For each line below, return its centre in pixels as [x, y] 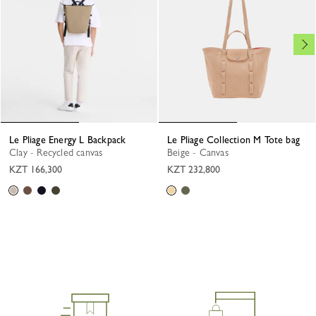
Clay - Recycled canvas [60, 153]
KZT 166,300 [36, 170]
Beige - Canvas [201, 153]
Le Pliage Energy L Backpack [70, 140]
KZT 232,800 [194, 170]
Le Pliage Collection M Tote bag [236, 140]
